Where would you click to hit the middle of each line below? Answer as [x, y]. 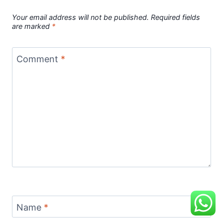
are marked [32, 26]
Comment [39, 59]
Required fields [175, 17]
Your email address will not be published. [80, 17]
